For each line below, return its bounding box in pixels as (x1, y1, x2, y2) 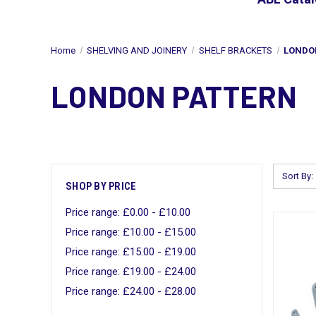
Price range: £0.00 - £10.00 (66, 205, 190, 219)
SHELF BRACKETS (198, 44, 272, 56)
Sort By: (282, 170, 313, 181)
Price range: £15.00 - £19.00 (66, 245, 196, 258)
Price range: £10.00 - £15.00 (66, 225, 196, 238)
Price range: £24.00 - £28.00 (66, 284, 196, 298)
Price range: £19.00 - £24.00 (66, 265, 196, 278)
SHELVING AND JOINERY (87, 44, 188, 56)
